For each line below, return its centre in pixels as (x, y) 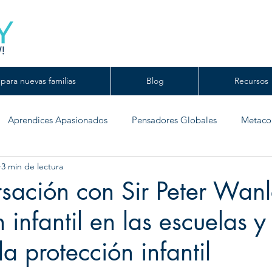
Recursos (251, 81)
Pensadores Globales (174, 120)
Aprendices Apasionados (58, 120)
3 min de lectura (32, 166)
